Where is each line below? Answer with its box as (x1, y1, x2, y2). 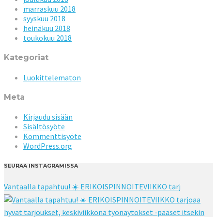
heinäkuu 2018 (23, 23, 70, 33)
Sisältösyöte (23, 122, 65, 132)
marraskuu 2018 (23, 4, 76, 14)
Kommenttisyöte (23, 131, 81, 141)
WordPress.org (23, 141, 72, 151)
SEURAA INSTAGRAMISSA (4, 163, 78, 170)
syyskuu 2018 (23, 14, 65, 24)
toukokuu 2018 (23, 33, 72, 43)
